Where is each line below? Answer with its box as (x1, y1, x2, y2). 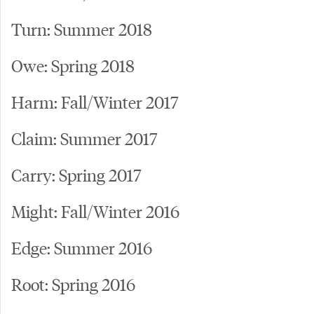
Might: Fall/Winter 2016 (11, 200, 179, 222)
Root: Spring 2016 (11, 273, 135, 295)
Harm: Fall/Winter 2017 (11, 90, 178, 113)
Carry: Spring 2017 (11, 163, 141, 186)
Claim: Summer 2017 (11, 127, 157, 149)
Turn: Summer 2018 (11, 18, 152, 40)
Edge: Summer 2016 (11, 236, 152, 259)
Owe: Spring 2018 (11, 54, 135, 76)
